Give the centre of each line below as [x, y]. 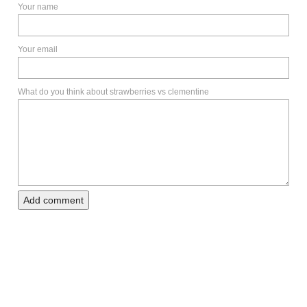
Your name [38, 7]
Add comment [53, 200]
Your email [38, 49]
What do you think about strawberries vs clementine [113, 91]
